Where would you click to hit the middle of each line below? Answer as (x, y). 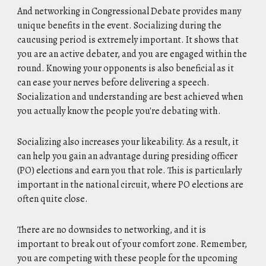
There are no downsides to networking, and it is (112, 230)
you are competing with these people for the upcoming (128, 258)
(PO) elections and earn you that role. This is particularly (130, 170)
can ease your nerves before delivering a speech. (114, 83)
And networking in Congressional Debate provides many (129, 11)
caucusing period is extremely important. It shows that (128, 40)
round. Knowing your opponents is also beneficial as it (126, 68)
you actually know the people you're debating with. (119, 111)
